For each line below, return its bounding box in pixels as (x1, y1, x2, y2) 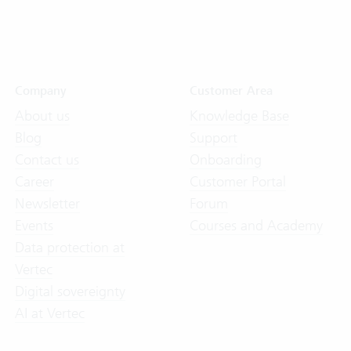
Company (14, 83, 67, 99)
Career (14, 172, 54, 190)
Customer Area (189, 83, 273, 99)
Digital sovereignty (14, 282, 125, 300)
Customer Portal (189, 172, 286, 190)
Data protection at (14, 238, 125, 256)
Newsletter (14, 194, 80, 212)
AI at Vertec (14, 304, 85, 322)
